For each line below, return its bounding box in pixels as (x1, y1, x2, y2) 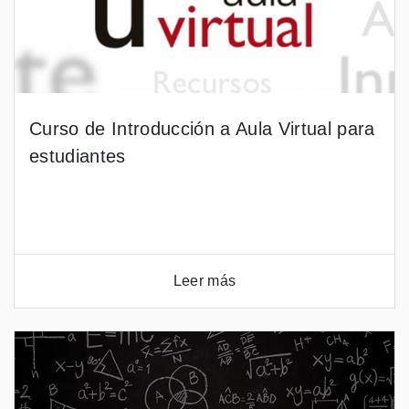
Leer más (173, 273, 236, 288)
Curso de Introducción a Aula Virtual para (29, 119, 375, 139)
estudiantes (29, 146, 126, 166)
